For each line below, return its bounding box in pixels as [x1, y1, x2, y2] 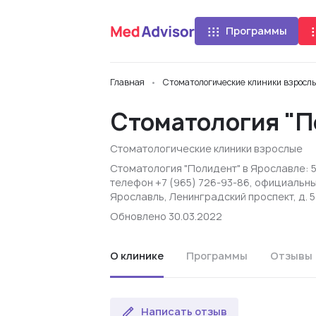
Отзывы [270, 249, 312, 262]
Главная [110, 76, 145, 88]
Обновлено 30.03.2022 [110, 209, 222, 223]
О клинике [110, 249, 164, 262]
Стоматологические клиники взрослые [110, 142, 303, 155]
